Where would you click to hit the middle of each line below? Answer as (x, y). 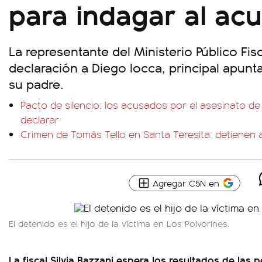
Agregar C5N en (186, 183)
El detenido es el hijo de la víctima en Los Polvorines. (119, 223)
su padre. (36, 83)
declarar (40, 119)
